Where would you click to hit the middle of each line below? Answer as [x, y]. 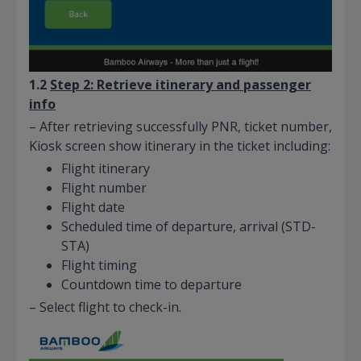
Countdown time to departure [151, 284]
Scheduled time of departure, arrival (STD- [189, 226]
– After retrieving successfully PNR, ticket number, [180, 126]
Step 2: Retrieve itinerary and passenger [180, 84]
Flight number [104, 187]
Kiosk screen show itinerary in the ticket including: [180, 145]
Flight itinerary [106, 168]
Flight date [93, 207]
